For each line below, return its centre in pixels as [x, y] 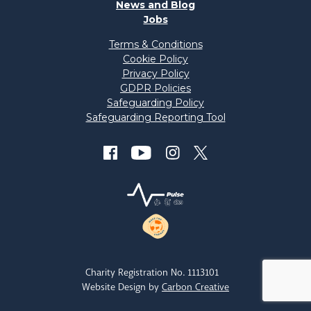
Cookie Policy [155, 59]
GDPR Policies [155, 89]
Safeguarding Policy [155, 103]
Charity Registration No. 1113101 [152, 272]
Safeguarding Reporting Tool [155, 118]
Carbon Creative [195, 287]
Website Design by [122, 287]
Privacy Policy [155, 74]
